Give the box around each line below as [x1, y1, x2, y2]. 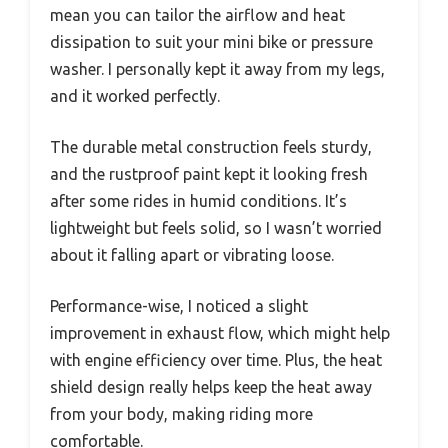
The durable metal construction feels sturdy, [50, 138, 372, 157]
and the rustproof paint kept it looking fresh [50, 165, 368, 184]
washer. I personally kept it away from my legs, [50, 60, 385, 79]
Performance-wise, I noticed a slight [50, 297, 308, 316]
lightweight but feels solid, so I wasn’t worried [50, 219, 382, 238]
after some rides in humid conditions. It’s [50, 192, 347, 211]
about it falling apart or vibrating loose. [50, 246, 334, 265]
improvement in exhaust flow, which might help [50, 324, 390, 343]
